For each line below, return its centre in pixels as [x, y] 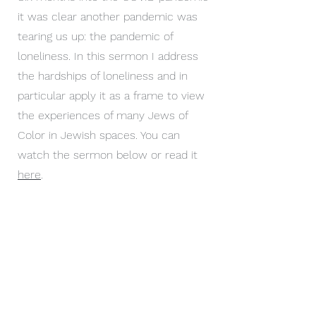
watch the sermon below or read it [108, 155]
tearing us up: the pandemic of [95, 36]
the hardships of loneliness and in [103, 76]
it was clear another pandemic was [108, 17]
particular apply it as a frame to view [111, 96]
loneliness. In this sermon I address [108, 56]
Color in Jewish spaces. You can [99, 135]
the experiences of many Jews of [103, 115]
